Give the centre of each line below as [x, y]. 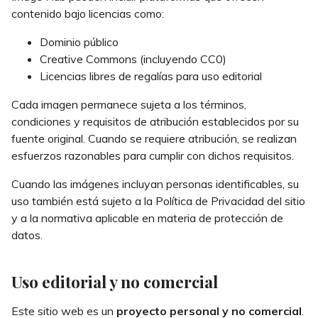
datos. [27, 235]
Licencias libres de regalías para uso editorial [151, 76]
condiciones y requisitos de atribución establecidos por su [155, 122]
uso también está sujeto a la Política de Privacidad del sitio [158, 201]
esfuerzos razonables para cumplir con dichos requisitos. [153, 156]
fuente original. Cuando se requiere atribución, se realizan [154, 139]
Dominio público [79, 42]
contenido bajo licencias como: [88, 14]
